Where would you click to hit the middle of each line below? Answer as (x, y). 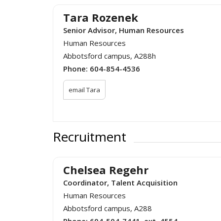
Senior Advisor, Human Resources (124, 30)
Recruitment (90, 136)
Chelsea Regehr (106, 169)
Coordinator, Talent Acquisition (120, 182)
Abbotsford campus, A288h (110, 56)
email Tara (84, 90)
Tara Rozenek (101, 18)
